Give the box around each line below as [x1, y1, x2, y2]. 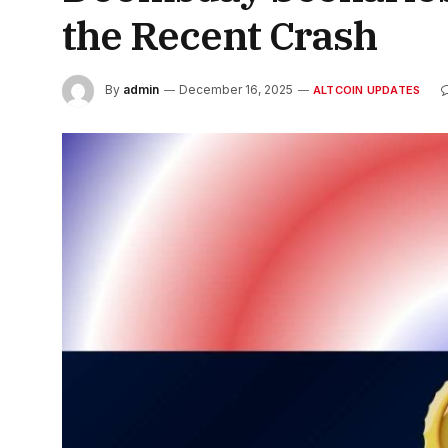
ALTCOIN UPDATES [313, 83, 421, 98]
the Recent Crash [62, 9, 377, 61]
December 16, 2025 [179, 82, 293, 98]
